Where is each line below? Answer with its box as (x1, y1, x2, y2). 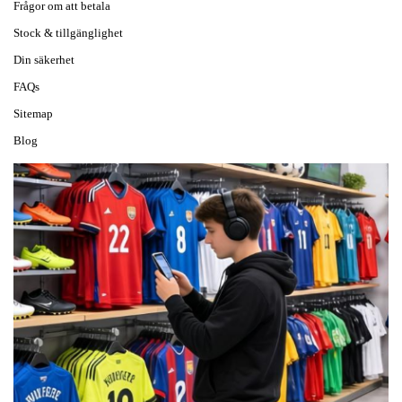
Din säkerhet (13, 53, 74, 66)
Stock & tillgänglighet (13, 26, 123, 39)
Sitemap (13, 107, 53, 120)
